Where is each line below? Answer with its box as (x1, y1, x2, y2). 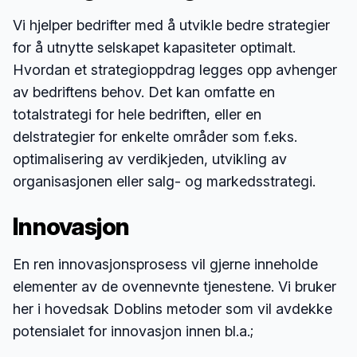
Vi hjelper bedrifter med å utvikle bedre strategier (13, 17, 330, 33)
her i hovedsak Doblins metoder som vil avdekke (13, 300, 332, 317)
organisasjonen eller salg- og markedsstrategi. (13, 173, 316, 190)
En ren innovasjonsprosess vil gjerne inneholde (13, 256, 318, 273)
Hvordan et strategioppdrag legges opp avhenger (13, 61, 337, 78)
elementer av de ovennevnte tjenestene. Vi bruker (13, 278, 336, 295)
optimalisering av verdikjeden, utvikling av (13, 151, 287, 167)
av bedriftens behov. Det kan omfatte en (13, 84, 275, 100)
